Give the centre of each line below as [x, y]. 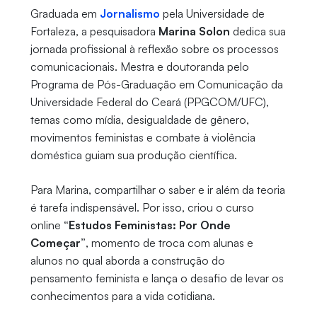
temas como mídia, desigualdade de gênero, [139, 120]
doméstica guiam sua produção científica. [135, 155]
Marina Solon [194, 31]
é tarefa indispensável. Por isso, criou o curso [142, 208]
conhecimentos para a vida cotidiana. [124, 296]
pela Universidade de [212, 14]
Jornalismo [129, 14]
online [47, 225]
